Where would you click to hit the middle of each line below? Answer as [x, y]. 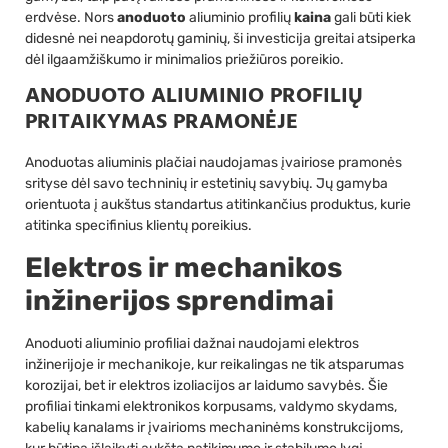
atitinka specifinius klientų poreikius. [138, 226]
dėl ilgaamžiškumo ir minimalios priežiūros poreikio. [184, 59]
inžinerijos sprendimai [179, 300]
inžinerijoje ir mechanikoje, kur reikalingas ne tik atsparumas [214, 364]
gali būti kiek [371, 17]
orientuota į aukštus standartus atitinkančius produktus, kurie [218, 205]
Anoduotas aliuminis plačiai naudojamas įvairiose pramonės [213, 163]
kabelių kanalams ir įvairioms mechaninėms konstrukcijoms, [214, 427]
